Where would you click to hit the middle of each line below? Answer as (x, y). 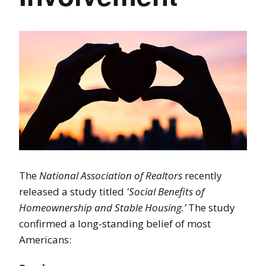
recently (202, 176)
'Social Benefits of (165, 192)
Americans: (45, 240)
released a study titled (73, 192)
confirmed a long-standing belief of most (115, 224)
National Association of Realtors (111, 176)
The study (210, 208)
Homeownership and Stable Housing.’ (102, 208)
